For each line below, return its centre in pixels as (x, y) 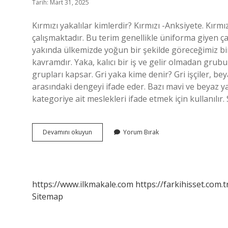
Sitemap (48, 196)
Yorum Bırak (141, 132)
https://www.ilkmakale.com (83, 184)
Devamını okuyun (67, 132)
